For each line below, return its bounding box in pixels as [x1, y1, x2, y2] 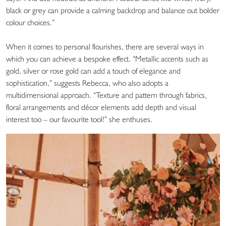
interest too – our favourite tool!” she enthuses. [6, 114, 152, 124]
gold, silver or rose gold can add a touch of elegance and [6, 66, 181, 76]
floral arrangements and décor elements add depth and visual [6, 102, 196, 112]
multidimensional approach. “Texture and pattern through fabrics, [6, 90, 207, 100]
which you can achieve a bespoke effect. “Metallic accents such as [6, 53, 208, 64]
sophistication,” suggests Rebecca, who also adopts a [6, 78, 168, 88]
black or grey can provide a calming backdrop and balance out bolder [6, 5, 219, 15]
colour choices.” [6, 17, 54, 27]
